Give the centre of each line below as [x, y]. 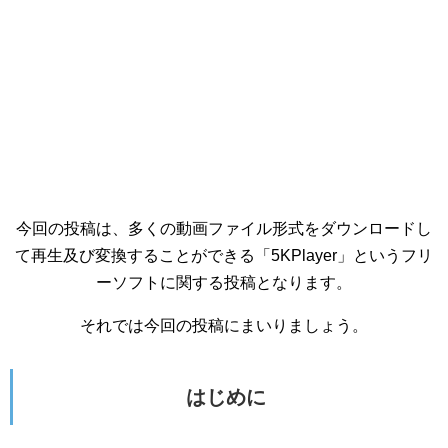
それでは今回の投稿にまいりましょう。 [224, 325]
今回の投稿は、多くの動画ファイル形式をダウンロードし [224, 228]
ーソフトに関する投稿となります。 [224, 282]
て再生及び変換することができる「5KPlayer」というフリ [224, 255]
